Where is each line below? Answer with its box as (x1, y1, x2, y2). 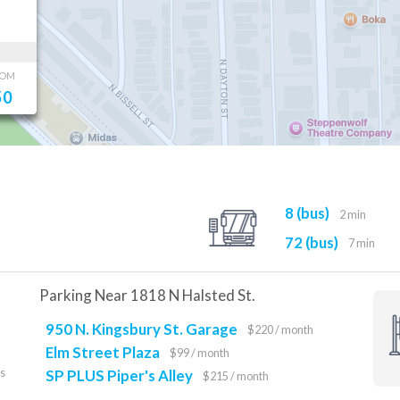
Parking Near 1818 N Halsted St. (39, 286, 255, 304)
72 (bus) (284, 232, 338, 252)
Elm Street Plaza (46, 342, 160, 362)
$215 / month (203, 370, 270, 384)
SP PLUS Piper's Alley (46, 365, 193, 385)
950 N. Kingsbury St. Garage (46, 319, 237, 338)
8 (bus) (284, 203, 329, 222)
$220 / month (247, 323, 314, 337)
